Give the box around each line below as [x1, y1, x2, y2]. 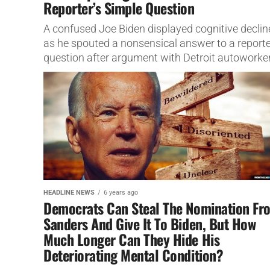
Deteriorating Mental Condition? [43, 243, 224, 266]
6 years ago [104, 188, 138, 196]
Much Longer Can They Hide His [43, 228, 220, 250]
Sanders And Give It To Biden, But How [43, 212, 256, 234]
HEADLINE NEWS [43, 188, 95, 196]
